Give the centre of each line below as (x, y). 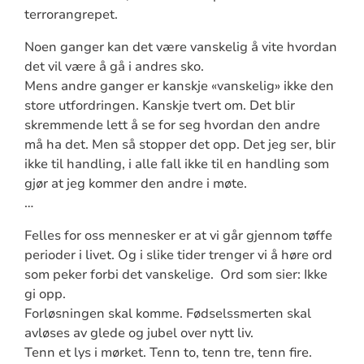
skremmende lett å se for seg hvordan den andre (172, 125)
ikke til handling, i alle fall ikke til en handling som (176, 164)
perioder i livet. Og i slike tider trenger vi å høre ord (178, 255)
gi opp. (45, 294)
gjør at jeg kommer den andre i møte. (135, 183)
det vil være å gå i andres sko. (114, 66)
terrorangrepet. (71, 14)
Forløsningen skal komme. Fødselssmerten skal (167, 313)
